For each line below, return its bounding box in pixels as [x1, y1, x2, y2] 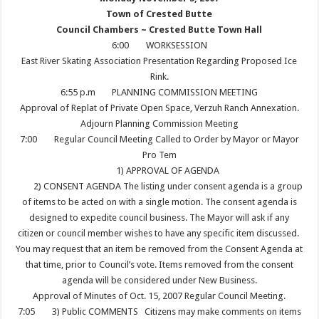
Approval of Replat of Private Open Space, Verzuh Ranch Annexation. [19, 103, 299, 113]
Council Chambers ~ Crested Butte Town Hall [56, 24, 263, 35]
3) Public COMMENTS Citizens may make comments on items [51, 306, 301, 317]
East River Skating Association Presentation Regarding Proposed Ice [21, 56, 298, 66]
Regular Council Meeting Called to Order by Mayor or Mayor [53, 134, 299, 145]
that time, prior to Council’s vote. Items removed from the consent [25, 259, 293, 270]
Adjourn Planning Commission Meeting [80, 118, 239, 129]
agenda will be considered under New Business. [61, 275, 257, 286]
